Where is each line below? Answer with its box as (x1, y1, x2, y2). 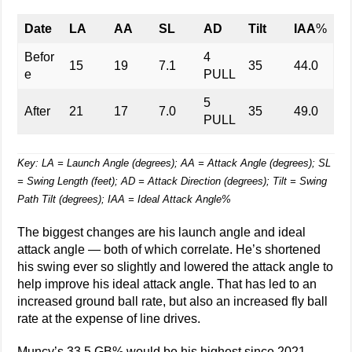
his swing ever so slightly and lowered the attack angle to (17, 260, 334, 273)
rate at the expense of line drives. (17, 312, 201, 325)
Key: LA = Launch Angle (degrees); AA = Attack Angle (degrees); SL (17, 157, 332, 169)
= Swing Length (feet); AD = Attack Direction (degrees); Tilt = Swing (17, 175, 328, 187)
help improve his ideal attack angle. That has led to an (17, 277, 317, 291)
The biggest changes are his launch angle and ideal (17, 225, 306, 239)
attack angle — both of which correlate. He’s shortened (17, 243, 321, 256)
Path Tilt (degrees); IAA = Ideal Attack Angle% (17, 193, 232, 205)
